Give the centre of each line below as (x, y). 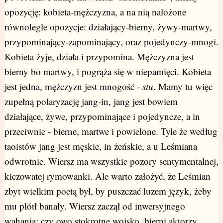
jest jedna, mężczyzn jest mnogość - (73, 87)
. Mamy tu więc (183, 87)
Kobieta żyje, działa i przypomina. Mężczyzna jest (99, 57)
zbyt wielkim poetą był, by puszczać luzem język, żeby (108, 191)
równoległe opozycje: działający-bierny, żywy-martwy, (108, 27)
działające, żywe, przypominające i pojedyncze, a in (102, 116)
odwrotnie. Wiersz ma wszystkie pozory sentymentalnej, (111, 161)
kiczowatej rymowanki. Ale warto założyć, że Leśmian (107, 176)
